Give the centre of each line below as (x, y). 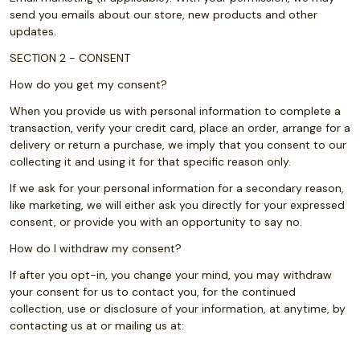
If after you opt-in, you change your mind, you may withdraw (171, 275)
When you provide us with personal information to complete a (175, 111)
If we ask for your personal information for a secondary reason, (177, 188)
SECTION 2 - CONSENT (70, 58)
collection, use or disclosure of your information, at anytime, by (178, 309)
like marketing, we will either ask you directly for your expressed (177, 205)
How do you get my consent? (88, 84)
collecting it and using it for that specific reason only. (150, 162)
